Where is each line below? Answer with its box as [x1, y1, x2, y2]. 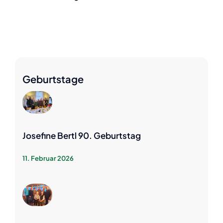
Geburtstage [22, 73, 84, 86]
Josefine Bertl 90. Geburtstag [22, 130, 141, 141]
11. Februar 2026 [22, 154, 74, 163]
